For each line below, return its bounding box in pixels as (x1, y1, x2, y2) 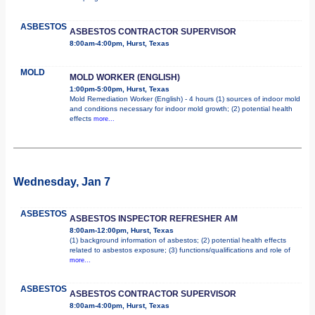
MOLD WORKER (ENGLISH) (70, 72, 180, 82)
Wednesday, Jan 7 (13, 175, 110, 188)
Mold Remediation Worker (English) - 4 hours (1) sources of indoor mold (70, 94, 300, 103)
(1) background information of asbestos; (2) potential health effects (70, 236, 286, 244)
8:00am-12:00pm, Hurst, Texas (70, 226, 174, 234)
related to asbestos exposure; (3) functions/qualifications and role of (70, 245, 290, 254)
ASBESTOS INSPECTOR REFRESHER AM (70, 213, 238, 224)
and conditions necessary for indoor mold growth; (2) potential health (70, 104, 292, 112)
